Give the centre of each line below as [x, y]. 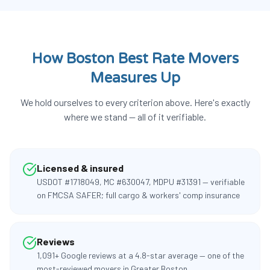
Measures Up [135, 78]
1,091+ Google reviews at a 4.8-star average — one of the [140, 255]
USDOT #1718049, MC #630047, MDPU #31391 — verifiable [141, 182]
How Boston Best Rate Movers [135, 59]
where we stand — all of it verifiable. [135, 117]
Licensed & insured [80, 168]
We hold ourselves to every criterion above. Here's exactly [135, 102]
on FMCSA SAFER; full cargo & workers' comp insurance [138, 195]
